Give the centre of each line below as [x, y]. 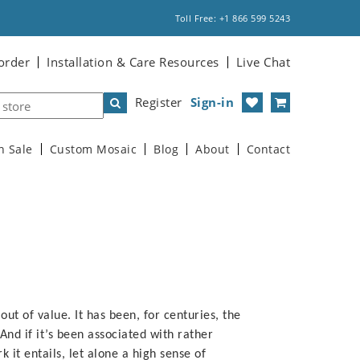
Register [158, 102]
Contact [268, 149]
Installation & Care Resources [133, 62]
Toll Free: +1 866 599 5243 [233, 18]
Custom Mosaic [93, 149]
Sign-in [212, 102]
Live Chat [263, 62]
